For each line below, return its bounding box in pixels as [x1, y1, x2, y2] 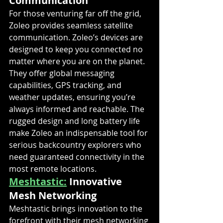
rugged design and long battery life [9, 115, 142, 126]
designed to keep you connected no [9, 44, 145, 55]
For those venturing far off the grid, [9, 8, 143, 19]
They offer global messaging [9, 68, 116, 79]
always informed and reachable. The [9, 104, 146, 114]
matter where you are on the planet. [9, 56, 147, 67]
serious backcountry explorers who [9, 139, 143, 150]
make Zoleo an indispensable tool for [9, 127, 150, 138]
